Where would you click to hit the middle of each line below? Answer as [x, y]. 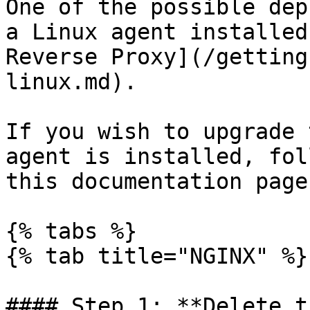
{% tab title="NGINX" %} [157, 256]
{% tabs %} [71, 231]
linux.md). [71, 82]
